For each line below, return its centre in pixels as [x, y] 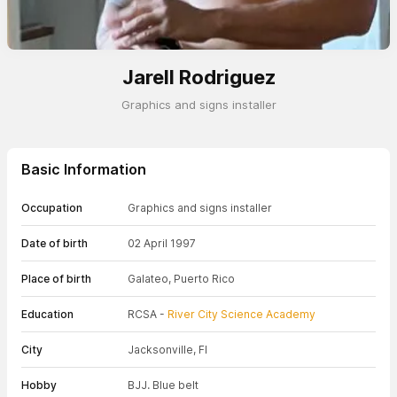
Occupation [52, 208]
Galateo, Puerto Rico [181, 279]
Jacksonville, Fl [167, 350]
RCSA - [148, 314]
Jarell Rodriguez [198, 77]
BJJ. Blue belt [163, 385]
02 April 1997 [162, 243]
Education [47, 314]
